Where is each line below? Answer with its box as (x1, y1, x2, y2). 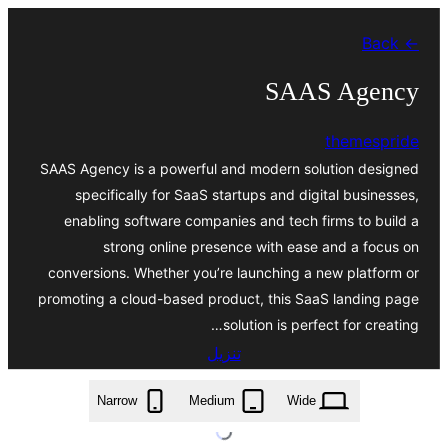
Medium (188, 393, 235, 409)
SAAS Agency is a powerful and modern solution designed (40, 159, 419, 177)
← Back (399, 33, 419, 53)
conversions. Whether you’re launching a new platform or (48, 263, 419, 281)
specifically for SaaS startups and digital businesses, (75, 185, 419, 203)
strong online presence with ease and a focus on (103, 237, 419, 255)
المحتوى (387, 72, 441, 92)
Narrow (96, 393, 137, 409)
